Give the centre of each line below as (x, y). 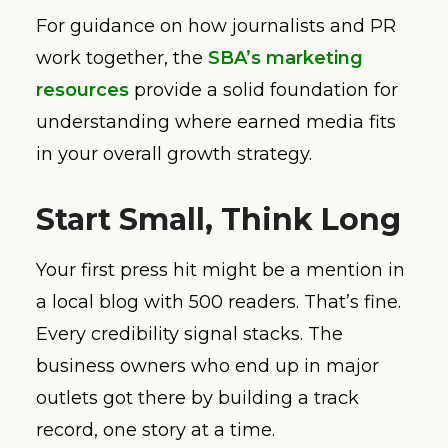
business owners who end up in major (207, 366)
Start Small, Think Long (218, 220)
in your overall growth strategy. (174, 154)
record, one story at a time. (155, 430)
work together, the (122, 58)
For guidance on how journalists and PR (216, 26)
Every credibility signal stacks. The (189, 334)
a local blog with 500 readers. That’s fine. (218, 302)
